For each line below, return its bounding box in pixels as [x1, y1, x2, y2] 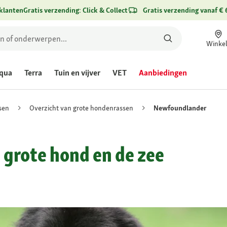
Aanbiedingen [139, 67, 187, 78]
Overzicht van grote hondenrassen [29, 103, 133, 112]
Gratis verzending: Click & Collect [23, 6, 128, 15]
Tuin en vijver [54, 67, 100, 78]
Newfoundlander [154, 103, 207, 112]
